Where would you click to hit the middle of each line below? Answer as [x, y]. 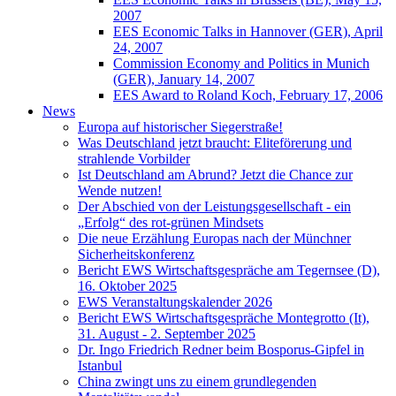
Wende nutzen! [120, 190]
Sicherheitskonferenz [136, 254]
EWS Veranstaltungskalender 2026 [175, 302]
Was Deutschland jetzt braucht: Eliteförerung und [215, 143]
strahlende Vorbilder [134, 159]
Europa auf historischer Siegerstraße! [180, 127]
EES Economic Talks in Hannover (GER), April [248, 31]
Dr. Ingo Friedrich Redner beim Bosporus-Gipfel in [221, 350]
